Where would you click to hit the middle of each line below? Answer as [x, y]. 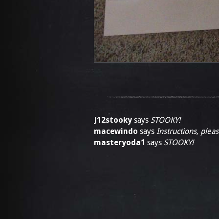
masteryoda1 [120, 142]
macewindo [116, 131]
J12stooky [113, 120]
